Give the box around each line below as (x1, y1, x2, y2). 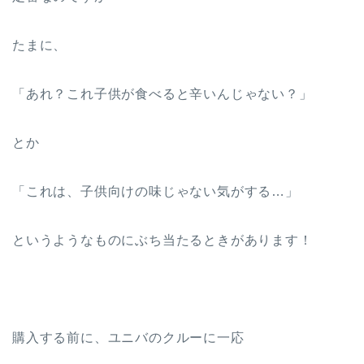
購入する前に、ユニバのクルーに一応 (12, 331, 245, 344)
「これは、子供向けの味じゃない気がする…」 (12, 184, 299, 198)
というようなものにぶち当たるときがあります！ (12, 233, 313, 247)
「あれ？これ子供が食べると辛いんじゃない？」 (12, 87, 313, 101)
